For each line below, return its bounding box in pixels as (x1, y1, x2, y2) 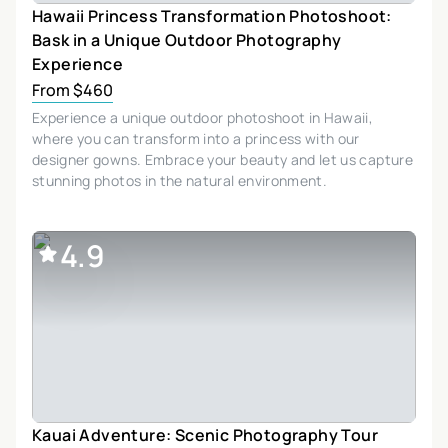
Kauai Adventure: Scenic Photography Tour (32, 423, 378, 446)
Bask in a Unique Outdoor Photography (32, 28, 342, 51)
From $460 (32, 78, 113, 101)
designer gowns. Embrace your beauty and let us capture (32, 149, 413, 169)
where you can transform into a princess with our (32, 128, 360, 148)
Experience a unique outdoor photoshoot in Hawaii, (32, 107, 374, 127)
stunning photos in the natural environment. (32, 170, 328, 190)
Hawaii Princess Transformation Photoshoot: (32, 4, 392, 27)
